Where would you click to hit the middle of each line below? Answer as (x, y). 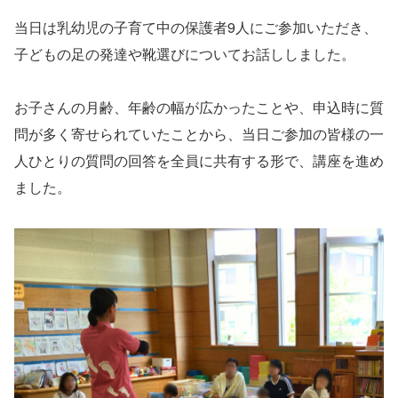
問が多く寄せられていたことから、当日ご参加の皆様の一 (199, 134)
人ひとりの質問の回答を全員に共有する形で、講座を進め (199, 161)
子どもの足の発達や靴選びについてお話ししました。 (185, 53)
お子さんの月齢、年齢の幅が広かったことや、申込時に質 (199, 107)
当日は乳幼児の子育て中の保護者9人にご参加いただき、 (196, 27)
